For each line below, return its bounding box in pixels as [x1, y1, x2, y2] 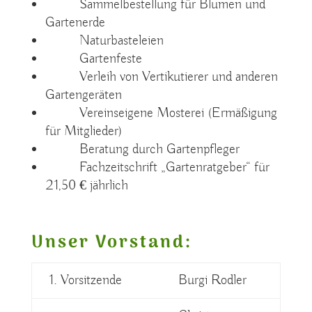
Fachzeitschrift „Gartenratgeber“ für [45, 159, 270, 176]
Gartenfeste [45, 50, 142, 68]
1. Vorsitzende [48, 272, 122, 289]
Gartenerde [45, 14, 105, 31]
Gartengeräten [45, 86, 122, 104]
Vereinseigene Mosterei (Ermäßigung [45, 104, 277, 122]
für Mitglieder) [45, 123, 123, 140]
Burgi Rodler [178, 272, 247, 289]
